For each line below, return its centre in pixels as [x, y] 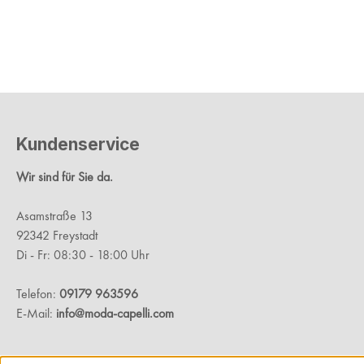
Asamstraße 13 [54, 216]
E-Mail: [36, 314]
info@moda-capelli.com [115, 314]
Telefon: [38, 294]
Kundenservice [78, 145]
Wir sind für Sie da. [65, 177]
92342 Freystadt [57, 236]
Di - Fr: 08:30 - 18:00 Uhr [83, 255]
